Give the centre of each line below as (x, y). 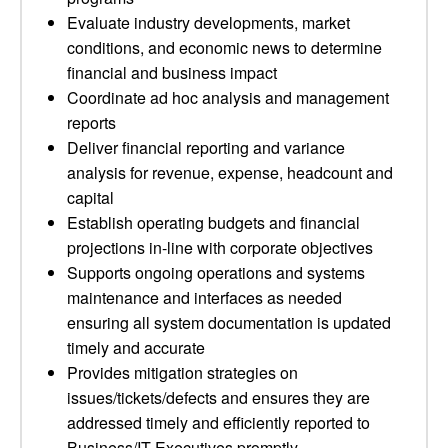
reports (91, 122)
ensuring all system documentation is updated (229, 322)
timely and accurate (136, 347)
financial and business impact (172, 72)
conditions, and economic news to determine (224, 47)
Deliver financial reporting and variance (206, 147)
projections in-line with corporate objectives (220, 247)
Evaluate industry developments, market (208, 22)
